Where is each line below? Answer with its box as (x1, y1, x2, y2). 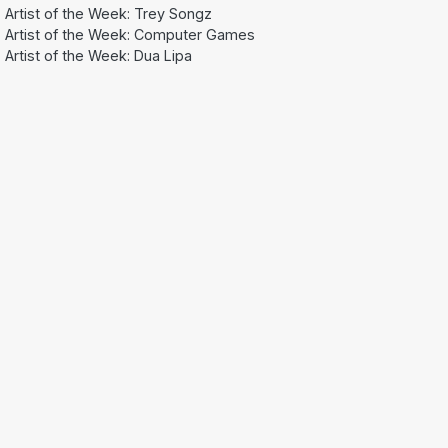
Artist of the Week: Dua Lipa (5, 46, 192, 64)
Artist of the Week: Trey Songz (5, 4, 212, 22)
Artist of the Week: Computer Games (5, 25, 255, 43)
